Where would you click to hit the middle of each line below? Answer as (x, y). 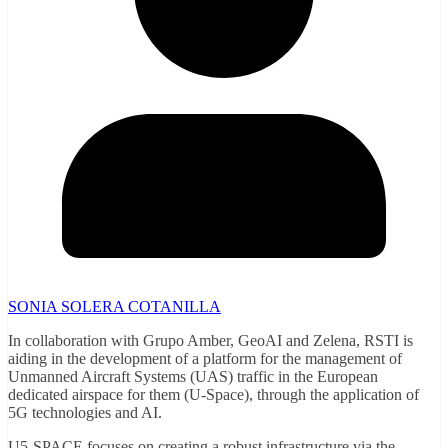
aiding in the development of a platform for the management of (205, 358)
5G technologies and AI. (85, 412)
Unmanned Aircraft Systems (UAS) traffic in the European (193, 376)
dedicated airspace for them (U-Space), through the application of (213, 394)
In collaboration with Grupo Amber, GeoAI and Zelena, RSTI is (210, 340)
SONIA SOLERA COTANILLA (114, 306)
